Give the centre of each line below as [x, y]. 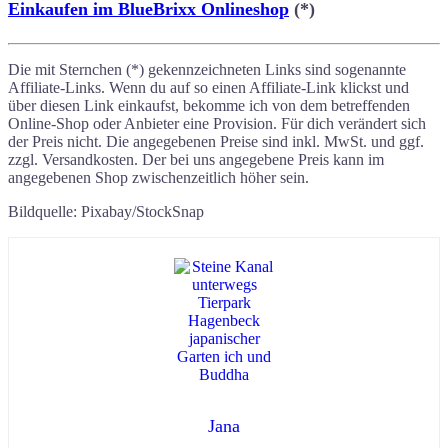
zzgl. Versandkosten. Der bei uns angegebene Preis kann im [196, 160]
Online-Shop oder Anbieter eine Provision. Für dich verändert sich [217, 124]
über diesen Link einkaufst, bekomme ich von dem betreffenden [209, 106]
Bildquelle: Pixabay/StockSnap [106, 212]
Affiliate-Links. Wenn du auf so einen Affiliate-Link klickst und [208, 88]
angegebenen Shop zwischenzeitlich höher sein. [158, 178]
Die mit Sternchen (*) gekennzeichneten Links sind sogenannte [207, 70]
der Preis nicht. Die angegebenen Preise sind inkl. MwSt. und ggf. [216, 142]
